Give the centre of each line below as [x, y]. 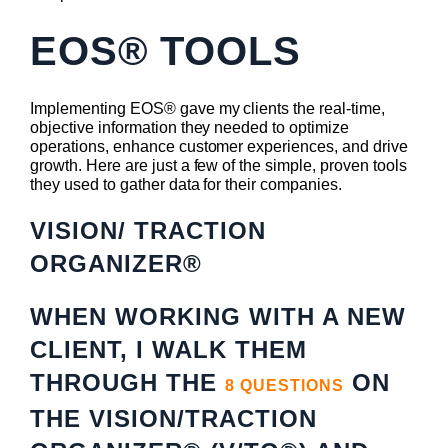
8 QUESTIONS [284, 386]
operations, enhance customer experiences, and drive [219, 147]
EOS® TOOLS [165, 51]
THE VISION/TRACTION [173, 419]
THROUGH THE [127, 383]
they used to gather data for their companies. [186, 185]
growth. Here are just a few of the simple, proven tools [218, 166]
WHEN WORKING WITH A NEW [218, 317]
